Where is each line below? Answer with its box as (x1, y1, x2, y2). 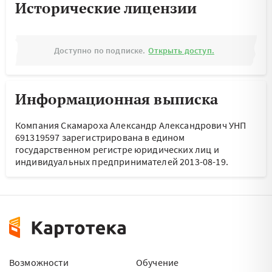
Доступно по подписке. (54, 45, 146, 56)
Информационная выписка (15, 89, 219, 109)
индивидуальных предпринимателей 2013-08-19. (15, 155, 228, 168)
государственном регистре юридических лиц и (15, 143, 219, 155)
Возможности (9, 256, 69, 268)
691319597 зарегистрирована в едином (15, 131, 185, 143)
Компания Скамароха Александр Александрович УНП (15, 119, 246, 131)
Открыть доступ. (148, 45, 214, 56)
